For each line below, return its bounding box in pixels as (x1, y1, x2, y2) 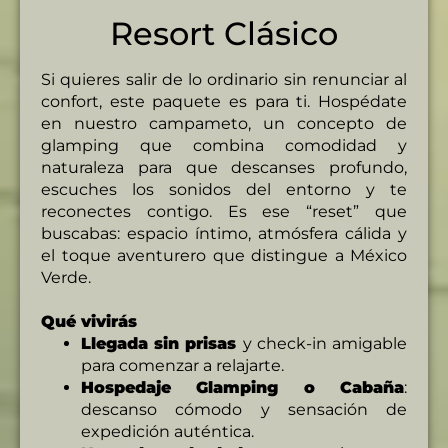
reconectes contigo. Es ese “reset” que (41, 201, 407, 221)
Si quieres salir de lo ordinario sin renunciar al (41, 69, 407, 89)
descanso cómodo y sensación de (81, 399, 407, 419)
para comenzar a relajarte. (81, 355, 284, 375)
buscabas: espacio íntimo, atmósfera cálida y (41, 223, 407, 243)
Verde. (41, 267, 91, 287)
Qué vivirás (41, 311, 137, 331)
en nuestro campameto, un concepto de (41, 113, 407, 133)
